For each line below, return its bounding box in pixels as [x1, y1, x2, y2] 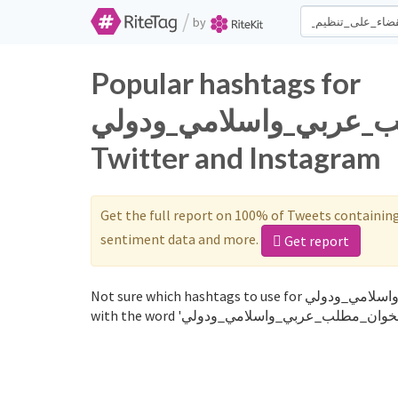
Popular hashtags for [91, 65, 361, 100]
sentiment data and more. [100, 229, 261, 248]
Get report [282, 232, 349, 250]
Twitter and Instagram [91, 139, 381, 175]
